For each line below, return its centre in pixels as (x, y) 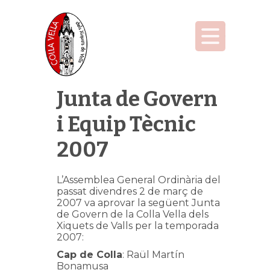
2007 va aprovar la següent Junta (138, 203)
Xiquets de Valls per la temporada (138, 226)
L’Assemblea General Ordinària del (139, 180)
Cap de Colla (89, 255)
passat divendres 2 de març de (130, 191)
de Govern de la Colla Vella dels (133, 214)
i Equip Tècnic (126, 124)
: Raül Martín (153, 255)
